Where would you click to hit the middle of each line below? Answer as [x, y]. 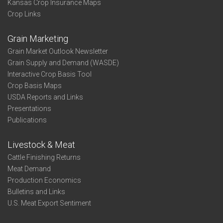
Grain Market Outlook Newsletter [58, 51]
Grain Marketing [38, 39]
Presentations [29, 109]
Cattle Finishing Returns [44, 157]
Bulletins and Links [36, 192]
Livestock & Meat [41, 145]
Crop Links [24, 14]
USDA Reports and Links [45, 97]
